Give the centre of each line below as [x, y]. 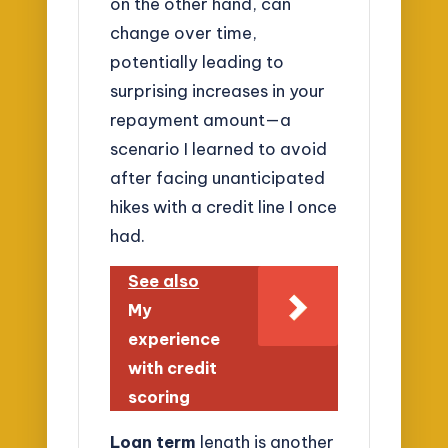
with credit [173, 367]
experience [174, 338]
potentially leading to [197, 62]
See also [164, 280]
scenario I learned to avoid [219, 149]
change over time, [184, 33]
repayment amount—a [201, 120]
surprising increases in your [218, 91]
